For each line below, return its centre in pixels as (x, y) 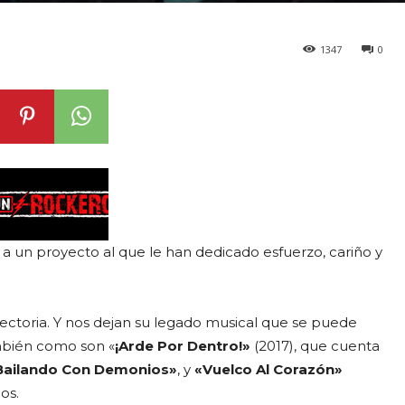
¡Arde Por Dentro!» (184, 345)
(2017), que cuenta (317, 345)
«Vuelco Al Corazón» (268, 369)
